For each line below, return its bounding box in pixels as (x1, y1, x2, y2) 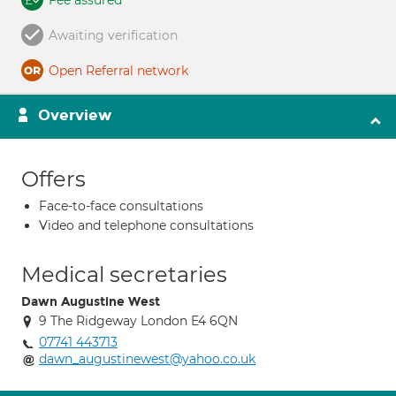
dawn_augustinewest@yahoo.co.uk (39, 351, 255, 367)
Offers (21, 166, 86, 192)
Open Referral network (49, 63, 188, 79)
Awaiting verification (49, 27, 178, 43)
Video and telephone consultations (39, 217, 254, 233)
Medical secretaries (21, 262, 227, 287)
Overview (38, 106, 111, 125)
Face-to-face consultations (39, 198, 203, 214)
